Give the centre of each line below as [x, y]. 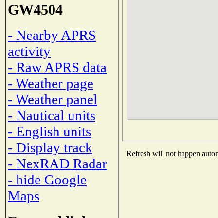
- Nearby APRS [52, 35]
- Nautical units [52, 115]
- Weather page [51, 83]
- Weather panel [53, 99]
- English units [49, 131]
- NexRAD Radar [57, 163]
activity [29, 51]
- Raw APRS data [57, 67]
